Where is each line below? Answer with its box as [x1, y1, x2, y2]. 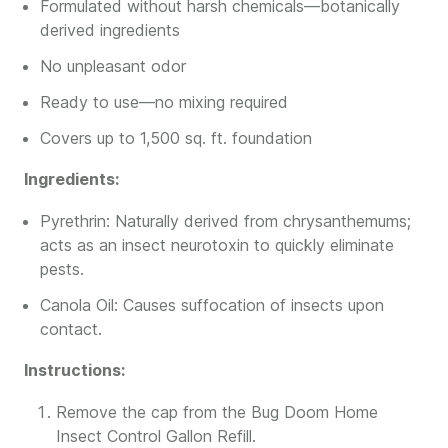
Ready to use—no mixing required [40, 92, 288, 112]
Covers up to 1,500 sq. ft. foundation [40, 128, 312, 148]
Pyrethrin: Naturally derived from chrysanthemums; [40, 211, 411, 231]
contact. [40, 319, 102, 339]
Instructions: [24, 360, 125, 380]
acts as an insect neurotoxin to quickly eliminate [40, 235, 394, 255]
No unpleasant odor [40, 56, 186, 76]
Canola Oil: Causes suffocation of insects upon [40, 295, 384, 315]
